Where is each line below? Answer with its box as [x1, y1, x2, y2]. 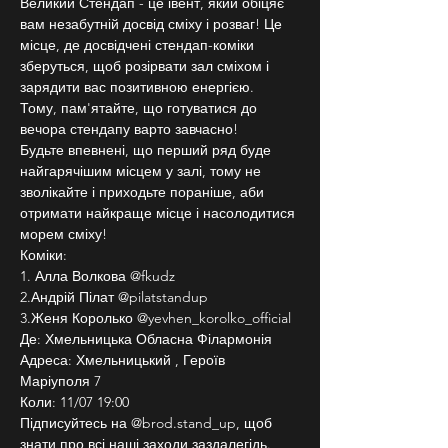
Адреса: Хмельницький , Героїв [20, 351, 229, 369]
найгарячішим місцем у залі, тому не [20, 162, 265, 180]
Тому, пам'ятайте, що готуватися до [20, 99, 261, 117]
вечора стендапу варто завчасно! [20, 120, 238, 138]
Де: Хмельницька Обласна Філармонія [20, 330, 272, 348]
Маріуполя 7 [20, 372, 101, 390]
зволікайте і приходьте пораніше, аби [20, 183, 268, 201]
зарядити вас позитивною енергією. [20, 78, 254, 96]
